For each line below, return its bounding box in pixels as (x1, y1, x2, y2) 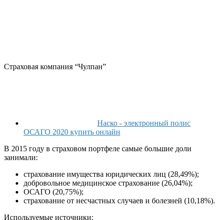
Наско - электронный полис (97, 119, 191, 128)
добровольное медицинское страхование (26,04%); (24, 179, 192, 188)
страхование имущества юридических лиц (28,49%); (24, 170, 199, 179)
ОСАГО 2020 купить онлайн (24, 128, 120, 137)
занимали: (4, 153, 38, 162)
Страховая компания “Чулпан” (4, 62, 106, 71)
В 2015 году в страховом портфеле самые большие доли (4, 144, 192, 153)
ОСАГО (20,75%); (24, 188, 83, 196)
